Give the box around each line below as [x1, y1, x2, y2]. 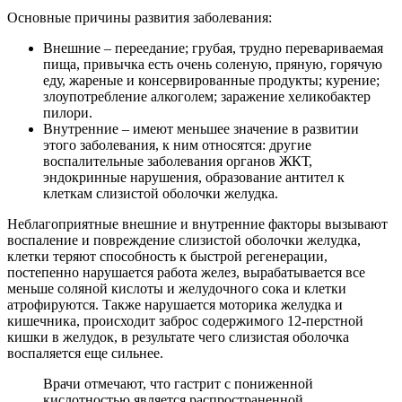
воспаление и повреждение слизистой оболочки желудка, [7, 232, 361, 248]
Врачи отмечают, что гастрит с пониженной [43, 375, 313, 391]
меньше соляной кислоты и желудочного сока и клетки [7, 280, 346, 296]
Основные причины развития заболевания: [7, 9, 272, 25]
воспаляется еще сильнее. [7, 345, 163, 361]
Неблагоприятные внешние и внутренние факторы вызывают [7, 215, 388, 232]
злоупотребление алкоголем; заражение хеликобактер [43, 88, 371, 104]
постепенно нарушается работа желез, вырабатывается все [7, 264, 365, 280]
